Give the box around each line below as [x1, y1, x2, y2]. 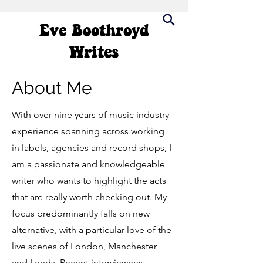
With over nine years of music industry [12, 109, 169, 120]
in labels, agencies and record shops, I [12, 142, 171, 153]
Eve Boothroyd [39, 23, 149, 41]
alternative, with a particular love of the [12, 224, 171, 235]
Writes [69, 45, 119, 62]
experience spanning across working [12, 126, 164, 137]
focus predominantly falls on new [12, 208, 150, 219]
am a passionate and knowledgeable [12, 159, 165, 170]
